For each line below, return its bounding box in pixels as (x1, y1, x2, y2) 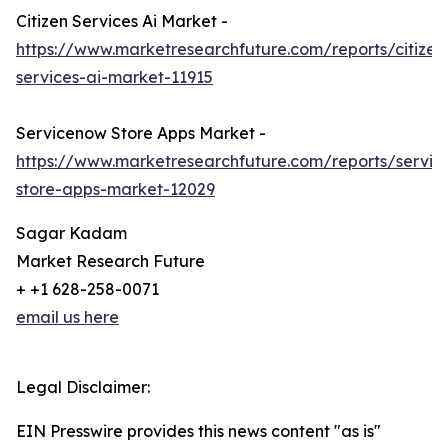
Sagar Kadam (16, 223, 127, 244)
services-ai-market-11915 (16, 67, 213, 88)
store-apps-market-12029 (16, 179, 215, 200)
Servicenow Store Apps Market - (16, 123, 266, 144)
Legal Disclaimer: (16, 377, 150, 398)
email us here (16, 307, 119, 328)
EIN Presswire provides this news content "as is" (16, 421, 381, 442)
